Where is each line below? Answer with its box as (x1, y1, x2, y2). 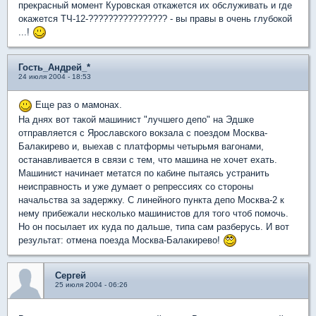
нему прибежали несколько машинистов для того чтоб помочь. (18, 207, 288, 219)
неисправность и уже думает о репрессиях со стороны (18, 181, 253, 192)
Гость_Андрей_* (18, 62, 90, 73)
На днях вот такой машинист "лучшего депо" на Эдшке (18, 114, 254, 125)
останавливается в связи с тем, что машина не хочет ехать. (18, 154, 277, 165)
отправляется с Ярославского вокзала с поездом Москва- (18, 127, 267, 138)
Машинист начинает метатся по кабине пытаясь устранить (18, 167, 269, 178)
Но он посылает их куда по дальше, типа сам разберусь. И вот (18, 221, 289, 232)
